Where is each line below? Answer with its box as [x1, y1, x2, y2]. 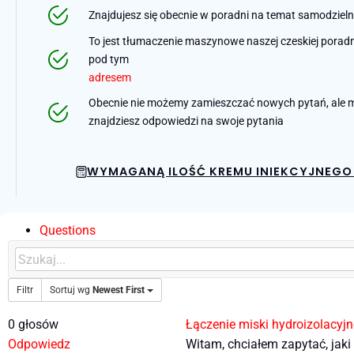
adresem [88, 71, 132, 85]
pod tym [88, 53, 130, 67]
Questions [40, 223, 96, 239]
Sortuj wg [50, 284, 92, 296]
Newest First [92, 284, 145, 296]
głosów [15, 317, 58, 333]
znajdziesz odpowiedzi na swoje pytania [88, 115, 284, 129]
